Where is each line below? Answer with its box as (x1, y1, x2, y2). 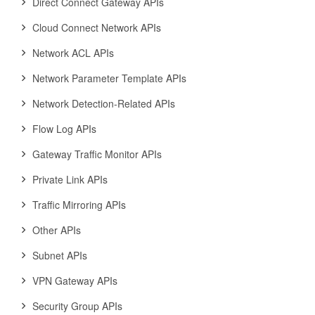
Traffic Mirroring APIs (32, 198, 126, 212)
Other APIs (32, 223, 81, 237)
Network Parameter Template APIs (32, 71, 186, 85)
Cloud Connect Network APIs (32, 20, 161, 34)
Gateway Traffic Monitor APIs (32, 147, 162, 161)
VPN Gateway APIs (32, 274, 117, 288)
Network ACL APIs (32, 46, 114, 60)
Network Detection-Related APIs (32, 96, 175, 110)
